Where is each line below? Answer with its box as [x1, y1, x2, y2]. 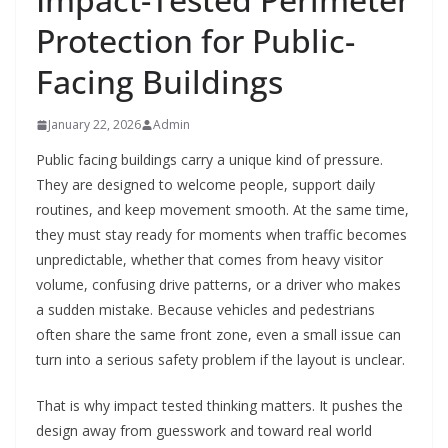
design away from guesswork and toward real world [36, 421, 372, 441]
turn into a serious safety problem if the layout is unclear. [36, 350, 405, 370]
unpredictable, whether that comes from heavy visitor [36, 250, 383, 270]
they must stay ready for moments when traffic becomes [36, 225, 407, 245]
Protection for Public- [36, 19, 355, 63]
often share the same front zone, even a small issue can [36, 325, 401, 345]
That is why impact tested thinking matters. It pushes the [36, 396, 403, 416]
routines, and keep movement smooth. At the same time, [36, 200, 409, 220]
